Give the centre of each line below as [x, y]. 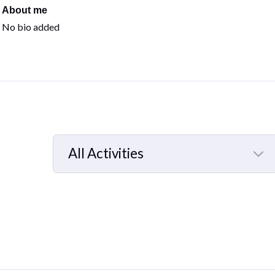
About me [25, 10]
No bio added [31, 26]
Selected [95, 179]
